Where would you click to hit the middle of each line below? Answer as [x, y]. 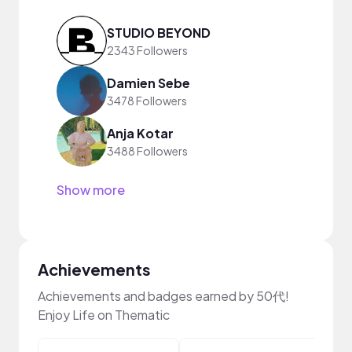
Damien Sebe [148, 82]
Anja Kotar [140, 133]
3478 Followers [147, 100]
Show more [91, 190]
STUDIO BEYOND [159, 32]
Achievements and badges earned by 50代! [163, 296]
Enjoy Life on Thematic [104, 315]
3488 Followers [147, 150]
